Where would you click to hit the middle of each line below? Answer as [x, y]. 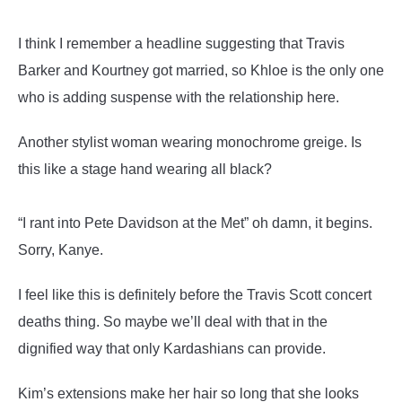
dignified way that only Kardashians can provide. [172, 349]
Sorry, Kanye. [62, 250]
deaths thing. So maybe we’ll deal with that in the [173, 322]
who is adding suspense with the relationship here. [179, 97]
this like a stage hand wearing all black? [145, 169]
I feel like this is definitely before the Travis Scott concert [195, 295]
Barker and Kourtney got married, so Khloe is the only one [201, 70]
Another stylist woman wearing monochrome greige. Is [190, 142]
